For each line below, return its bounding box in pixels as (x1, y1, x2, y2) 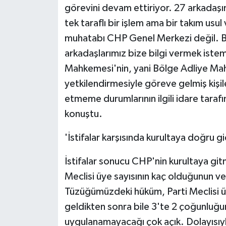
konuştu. (64, 109, 102, 120)
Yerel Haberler (27, 82, 87, 90)
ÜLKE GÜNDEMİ (27, 5, 92, 13)
